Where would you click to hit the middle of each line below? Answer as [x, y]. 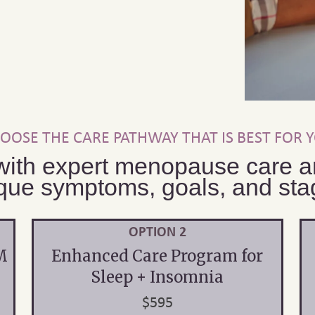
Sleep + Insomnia [157, 277]
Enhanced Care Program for [157, 256]
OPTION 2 [157, 231]
